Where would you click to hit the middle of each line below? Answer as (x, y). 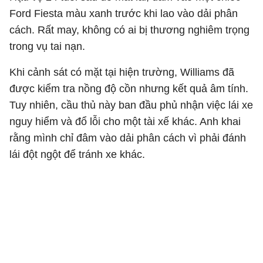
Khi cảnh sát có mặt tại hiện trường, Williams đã (122, 72)
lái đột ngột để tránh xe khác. (77, 154)
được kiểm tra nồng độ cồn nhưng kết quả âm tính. (129, 89)
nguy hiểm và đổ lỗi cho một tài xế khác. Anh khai (125, 122)
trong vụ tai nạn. (47, 46)
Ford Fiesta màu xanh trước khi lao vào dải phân (124, 14)
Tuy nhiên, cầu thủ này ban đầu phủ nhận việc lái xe (131, 105)
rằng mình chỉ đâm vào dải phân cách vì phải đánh (128, 138)
